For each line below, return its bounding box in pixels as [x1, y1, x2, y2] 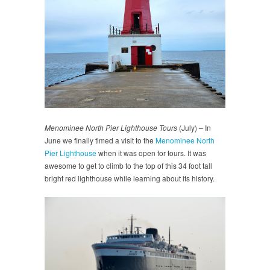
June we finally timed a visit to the [45, 134, 155, 145]
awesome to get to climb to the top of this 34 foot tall [45, 160, 212, 171]
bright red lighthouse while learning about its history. [45, 172, 215, 183]
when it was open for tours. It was [96, 147, 206, 158]
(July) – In [177, 122, 211, 133]
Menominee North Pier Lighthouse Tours [45, 122, 177, 133]
